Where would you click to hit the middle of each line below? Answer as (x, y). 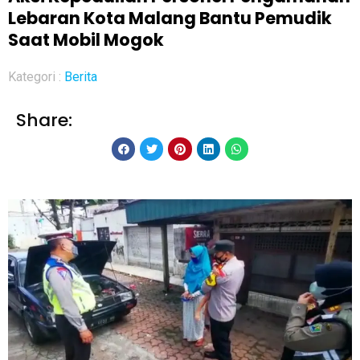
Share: (44, 120)
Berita (81, 76)
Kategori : (36, 76)
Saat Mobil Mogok (86, 39)
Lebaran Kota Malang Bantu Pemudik (170, 18)
